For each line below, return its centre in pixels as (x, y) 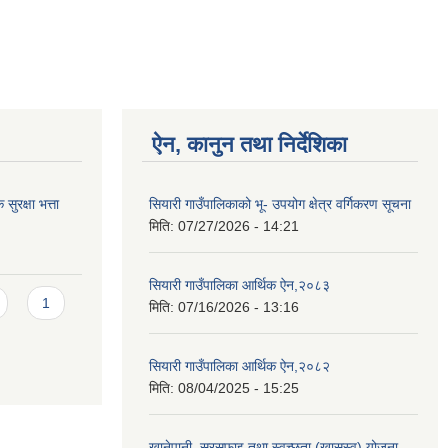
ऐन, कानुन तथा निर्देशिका (249, 144)
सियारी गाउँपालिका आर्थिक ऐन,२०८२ (239, 366)
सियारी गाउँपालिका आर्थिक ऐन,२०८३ (239, 285)
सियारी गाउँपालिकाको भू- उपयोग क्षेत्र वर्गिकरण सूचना (280, 204)
